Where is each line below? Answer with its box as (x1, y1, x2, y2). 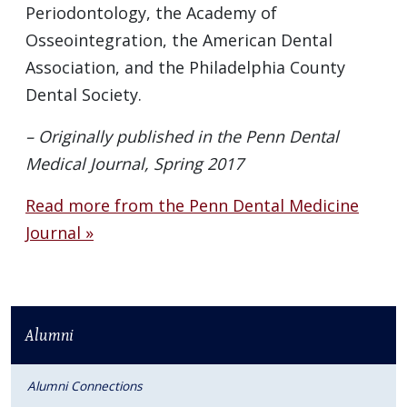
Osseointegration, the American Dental (25, 29, 333, 52)
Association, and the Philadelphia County (25, 56, 345, 79)
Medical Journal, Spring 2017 (25, 153, 243, 175)
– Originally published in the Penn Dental (25, 125, 339, 148)
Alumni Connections (27, 377, 142, 395)
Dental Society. (25, 84, 142, 106)
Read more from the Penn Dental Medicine (25, 194, 359, 217)
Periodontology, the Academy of (25, 2, 277, 25)
